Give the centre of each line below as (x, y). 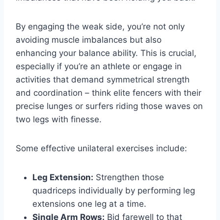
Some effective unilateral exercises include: (101, 149)
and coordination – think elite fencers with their (109, 93)
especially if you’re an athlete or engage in (99, 67)
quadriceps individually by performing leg (114, 191)
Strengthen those (129, 178)
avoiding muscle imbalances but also (89, 40)
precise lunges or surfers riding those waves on (109, 106)
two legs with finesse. (59, 120)
